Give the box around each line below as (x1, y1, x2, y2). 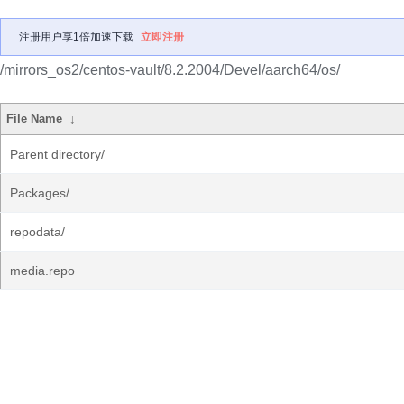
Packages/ (10, 186, 69, 200)
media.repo (10, 263, 75, 278)
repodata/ (10, 225, 65, 239)
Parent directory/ (10, 147, 105, 161)
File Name (6, 112, 63, 125)
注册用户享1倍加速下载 (19, 31, 133, 43)
